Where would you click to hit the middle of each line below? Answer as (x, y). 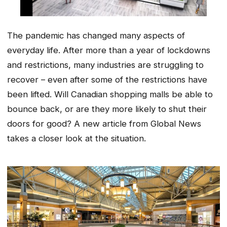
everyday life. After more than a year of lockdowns (109, 50)
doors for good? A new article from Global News (104, 123)
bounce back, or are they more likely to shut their (107, 109)
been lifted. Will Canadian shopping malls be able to (110, 94)
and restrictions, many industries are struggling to (105, 65)
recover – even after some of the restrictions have (107, 79)
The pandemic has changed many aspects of (96, 35)
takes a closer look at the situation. (77, 138)
